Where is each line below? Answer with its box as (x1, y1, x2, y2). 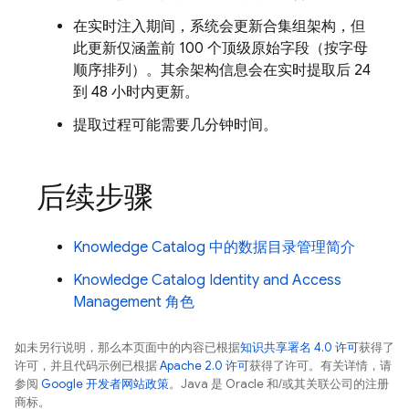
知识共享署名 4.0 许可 (240, 340, 359, 355)
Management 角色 (73, 293, 194, 311)
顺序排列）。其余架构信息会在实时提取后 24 (73, 61, 371, 79)
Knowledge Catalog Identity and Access (73, 271, 341, 289)
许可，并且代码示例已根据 (15, 358, 160, 373)
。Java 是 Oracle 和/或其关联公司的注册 (169, 376, 389, 392)
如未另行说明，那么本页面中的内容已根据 (15, 340, 240, 355)
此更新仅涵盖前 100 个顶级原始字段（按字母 (73, 39, 368, 58)
